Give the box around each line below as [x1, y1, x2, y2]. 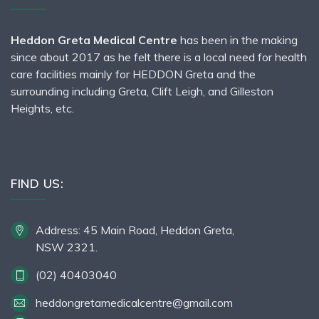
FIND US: [11, 175, 63, 191]
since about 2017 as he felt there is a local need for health [11, 49, 307, 64]
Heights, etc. [11, 100, 74, 115]
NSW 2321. [36, 239, 98, 254]
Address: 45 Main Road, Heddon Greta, [36, 222, 234, 237]
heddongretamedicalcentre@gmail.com [36, 295, 233, 310]
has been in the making [177, 32, 298, 47]
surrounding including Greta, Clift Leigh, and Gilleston [11, 83, 273, 98]
